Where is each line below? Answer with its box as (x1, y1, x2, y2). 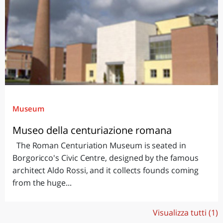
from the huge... (12, 177, 72, 188)
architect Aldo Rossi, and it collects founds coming (12, 164, 199, 176)
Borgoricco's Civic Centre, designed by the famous (12, 152, 199, 163)
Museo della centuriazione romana (12, 123, 172, 137)
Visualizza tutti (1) (153, 207, 218, 218)
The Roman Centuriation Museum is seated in (12, 139, 186, 151)
